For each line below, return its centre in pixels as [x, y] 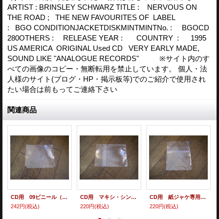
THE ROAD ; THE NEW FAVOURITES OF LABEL [91, 17]
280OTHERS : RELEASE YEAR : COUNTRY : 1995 [107, 38]
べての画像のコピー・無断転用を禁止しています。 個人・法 [107, 68]
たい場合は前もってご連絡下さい [65, 89]
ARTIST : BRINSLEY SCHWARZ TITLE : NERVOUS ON [102, 7]
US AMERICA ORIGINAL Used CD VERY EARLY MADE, [103, 48]
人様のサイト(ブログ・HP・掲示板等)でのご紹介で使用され [107, 79]
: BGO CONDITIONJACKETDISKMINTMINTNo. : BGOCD [108, 27]
